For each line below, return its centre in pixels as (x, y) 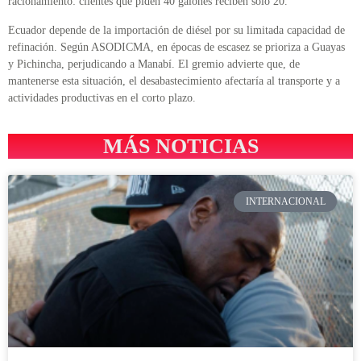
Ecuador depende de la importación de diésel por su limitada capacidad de (176, 30)
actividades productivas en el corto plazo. (102, 98)
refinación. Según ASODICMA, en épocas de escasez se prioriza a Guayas (176, 47)
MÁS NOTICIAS (180, 147)
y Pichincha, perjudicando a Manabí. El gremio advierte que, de (154, 64)
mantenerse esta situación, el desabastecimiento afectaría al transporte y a (174, 81)
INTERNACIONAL (285, 202)
